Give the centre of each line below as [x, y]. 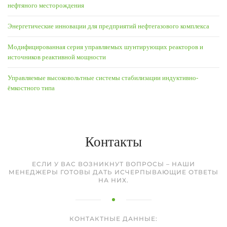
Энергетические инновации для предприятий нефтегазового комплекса [108, 26]
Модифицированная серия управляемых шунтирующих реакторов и [105, 47]
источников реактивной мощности [57, 57]
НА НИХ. [113, 180]
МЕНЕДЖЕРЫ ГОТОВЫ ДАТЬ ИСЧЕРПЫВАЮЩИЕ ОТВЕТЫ [113, 172]
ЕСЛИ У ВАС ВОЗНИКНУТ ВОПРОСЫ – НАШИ [113, 164]
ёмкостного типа [31, 88]
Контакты [113, 142]
